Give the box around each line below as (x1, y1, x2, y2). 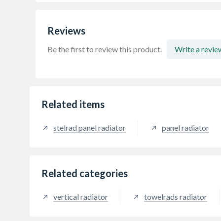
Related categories (41, 167, 128, 179)
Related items (41, 98, 105, 110)
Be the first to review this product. (47, 44, 162, 54)
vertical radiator (53, 192, 108, 202)
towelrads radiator (144, 192, 207, 202)
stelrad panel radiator (53, 123, 126, 133)
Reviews (47, 24, 85, 37)
